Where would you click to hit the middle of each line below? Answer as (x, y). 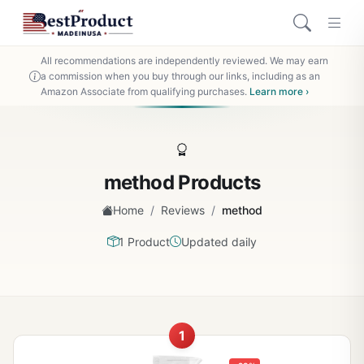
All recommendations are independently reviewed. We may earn (184, 61)
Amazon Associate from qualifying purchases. (145, 91)
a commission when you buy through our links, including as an (180, 76)
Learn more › (279, 91)
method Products (182, 182)
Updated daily (219, 241)
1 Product (144, 241)
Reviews (183, 210)
